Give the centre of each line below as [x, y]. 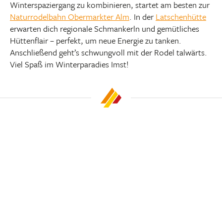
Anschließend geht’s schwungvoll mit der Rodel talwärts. [109, 52]
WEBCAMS [43, 191]
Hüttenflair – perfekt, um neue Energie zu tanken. [96, 40]
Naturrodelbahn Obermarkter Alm [70, 17]
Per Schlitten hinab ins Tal [107, 177]
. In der [142, 17]
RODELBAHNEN [101, 167]
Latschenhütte [181, 17]
